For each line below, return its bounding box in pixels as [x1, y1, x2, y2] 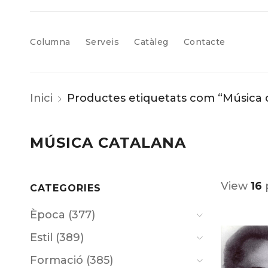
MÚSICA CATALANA [30, 134, 186, 151]
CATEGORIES [30, 182, 101, 194]
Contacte [183, 36, 226, 47]
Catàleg [134, 36, 169, 47]
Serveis [85, 36, 119, 47]
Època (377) [30, 208, 95, 221]
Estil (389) [30, 231, 84, 244]
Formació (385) [30, 254, 113, 267]
